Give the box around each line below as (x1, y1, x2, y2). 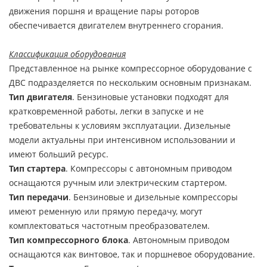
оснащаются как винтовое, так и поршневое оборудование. (9, 249, 255, 260)
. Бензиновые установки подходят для (72, 91, 229, 103)
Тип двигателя (9, 91, 72, 103)
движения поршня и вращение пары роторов (9, 5, 199, 17)
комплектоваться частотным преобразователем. (9, 220, 210, 231)
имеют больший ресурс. (9, 148, 108, 160)
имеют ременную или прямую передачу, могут (9, 206, 203, 217)
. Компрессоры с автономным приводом (66, 163, 232, 174)
